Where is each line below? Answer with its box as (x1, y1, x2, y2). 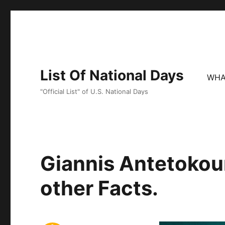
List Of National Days (40, 67, 184, 84)
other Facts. (40, 176, 159, 200)
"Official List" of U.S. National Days (40, 87, 149, 95)
